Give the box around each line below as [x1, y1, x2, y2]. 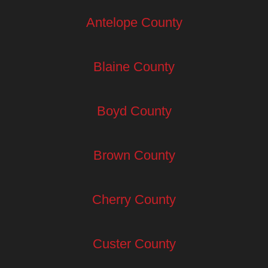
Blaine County [93, 59, 175, 74]
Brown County [93, 147, 175, 163]
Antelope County [86, 14, 182, 30]
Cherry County [92, 191, 176, 207]
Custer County [92, 236, 176, 251]
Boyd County [96, 103, 172, 118]
